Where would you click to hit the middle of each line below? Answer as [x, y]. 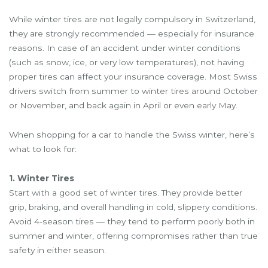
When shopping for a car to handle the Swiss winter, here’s [132, 134]
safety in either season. [57, 250]
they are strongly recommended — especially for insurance [132, 33]
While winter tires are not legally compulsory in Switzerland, [132, 19]
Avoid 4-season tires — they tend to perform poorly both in [132, 221]
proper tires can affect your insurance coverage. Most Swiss [133, 76]
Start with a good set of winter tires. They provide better [126, 192]
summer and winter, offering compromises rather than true [133, 235]
